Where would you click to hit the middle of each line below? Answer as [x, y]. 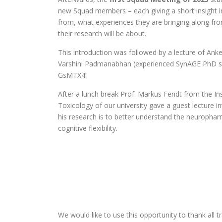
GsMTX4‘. [73, 75]
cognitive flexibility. [88, 128]
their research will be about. [102, 33]
